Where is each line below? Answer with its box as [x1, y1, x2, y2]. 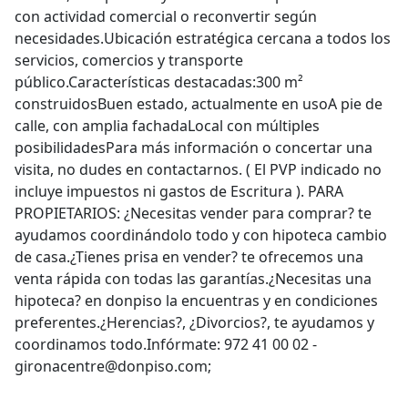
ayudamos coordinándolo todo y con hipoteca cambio [15, 225, 387, 245]
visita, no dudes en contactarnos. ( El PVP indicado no [15, 159, 382, 179]
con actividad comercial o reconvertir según [15, 6, 317, 26]
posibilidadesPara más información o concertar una [15, 138, 372, 158]
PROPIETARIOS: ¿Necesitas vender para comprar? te [15, 203, 372, 223]
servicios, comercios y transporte [15, 50, 243, 70]
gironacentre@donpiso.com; [15, 356, 211, 376]
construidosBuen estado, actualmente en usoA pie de [15, 94, 382, 114]
